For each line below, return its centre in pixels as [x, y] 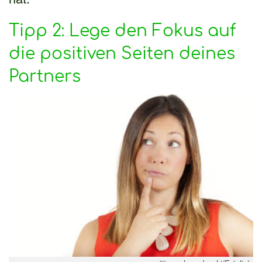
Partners [45, 76]
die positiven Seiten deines [122, 54]
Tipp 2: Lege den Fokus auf [122, 31]
